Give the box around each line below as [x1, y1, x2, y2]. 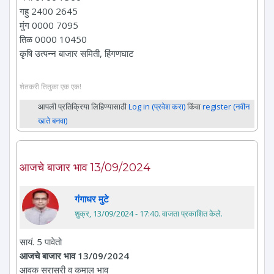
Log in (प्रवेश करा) [128, 100, 185, 112]
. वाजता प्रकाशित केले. [158, 207, 223, 219]
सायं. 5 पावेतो [20, 235, 62, 248]
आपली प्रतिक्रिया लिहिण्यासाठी [38, 100, 128, 112]
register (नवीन [202, 100, 250, 112]
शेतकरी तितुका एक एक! [20, 81, 81, 91]
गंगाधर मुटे [75, 192, 109, 205]
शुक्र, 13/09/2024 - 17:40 [75, 207, 158, 219]
